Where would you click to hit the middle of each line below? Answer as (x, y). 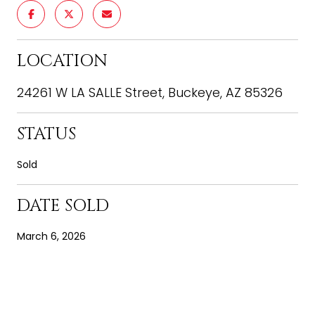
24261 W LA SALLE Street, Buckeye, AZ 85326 (150, 92)
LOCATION (62, 61)
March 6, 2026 (51, 236)
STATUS (46, 134)
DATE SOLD (63, 206)
